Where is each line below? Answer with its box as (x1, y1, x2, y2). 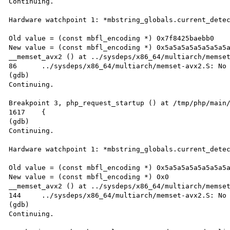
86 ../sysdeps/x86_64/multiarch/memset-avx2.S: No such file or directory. (9, 62, 17, 70)
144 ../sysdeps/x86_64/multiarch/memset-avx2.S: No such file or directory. (9, 191, 22, 199)
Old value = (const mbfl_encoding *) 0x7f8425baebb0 (9, 34, 215, 42)
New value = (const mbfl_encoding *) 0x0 (9, 172, 169, 181)
